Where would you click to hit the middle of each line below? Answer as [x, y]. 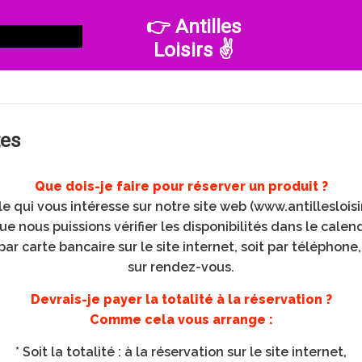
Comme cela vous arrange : [181, 320]
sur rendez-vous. [181, 267]
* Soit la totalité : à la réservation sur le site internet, [181, 352]
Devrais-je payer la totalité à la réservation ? [181, 299]
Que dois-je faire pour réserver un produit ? [181, 186]
